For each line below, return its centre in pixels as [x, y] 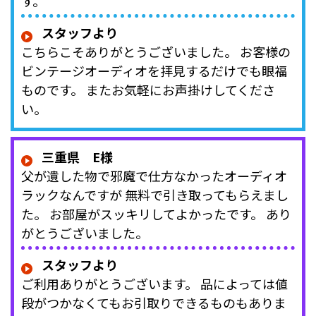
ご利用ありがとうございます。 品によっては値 [154, 284]
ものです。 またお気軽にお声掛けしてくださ [148, 90]
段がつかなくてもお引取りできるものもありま [154, 303]
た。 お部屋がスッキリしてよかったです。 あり [156, 214]
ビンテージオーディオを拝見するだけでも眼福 [154, 71]
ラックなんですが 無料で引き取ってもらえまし [155, 195]
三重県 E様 [77, 157]
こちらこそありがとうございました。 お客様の [156, 52]
